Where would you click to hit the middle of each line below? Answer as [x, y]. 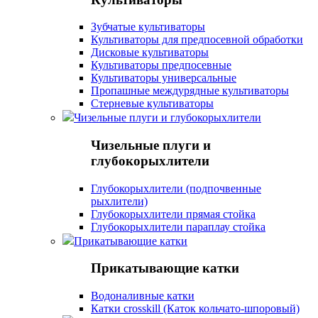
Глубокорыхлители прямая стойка [173, 214]
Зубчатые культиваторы [148, 27]
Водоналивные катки [143, 296]
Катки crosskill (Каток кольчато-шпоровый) [195, 309]
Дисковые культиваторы [150, 53]
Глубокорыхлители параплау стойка [178, 226]
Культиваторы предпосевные [161, 65]
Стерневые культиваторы [152, 104]
